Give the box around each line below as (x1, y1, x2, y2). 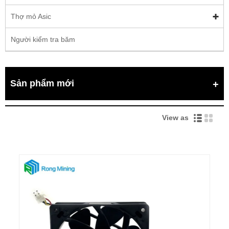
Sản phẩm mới (10, 78, 74, 88)
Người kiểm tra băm (11, 35, 75, 43)
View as (162, 113, 193, 122)
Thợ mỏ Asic (11, 12, 51, 20)
